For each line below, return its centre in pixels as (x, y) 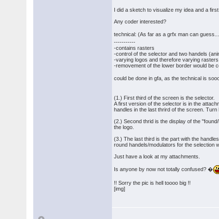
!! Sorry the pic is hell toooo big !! (153, 183)
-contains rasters (134, 48)
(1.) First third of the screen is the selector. (164, 98)
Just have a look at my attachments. (157, 156)
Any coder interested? (140, 22)
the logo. (124, 127)
